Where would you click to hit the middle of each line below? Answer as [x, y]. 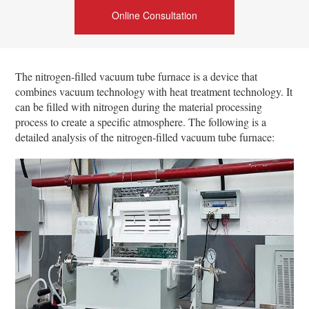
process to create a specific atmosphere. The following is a [141, 121]
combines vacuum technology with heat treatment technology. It [154, 91]
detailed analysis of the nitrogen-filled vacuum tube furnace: [145, 137]
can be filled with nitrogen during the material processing [139, 106]
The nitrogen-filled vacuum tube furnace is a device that [137, 76]
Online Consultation [154, 15]
